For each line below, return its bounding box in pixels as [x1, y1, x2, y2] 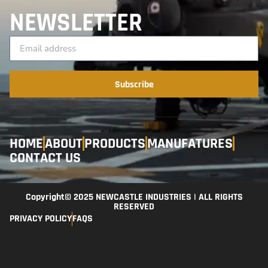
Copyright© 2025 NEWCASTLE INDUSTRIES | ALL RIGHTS [25, 190, 243, 203]
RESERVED [114, 200, 154, 213]
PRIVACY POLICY [10, 212, 72, 225]
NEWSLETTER [10, 7, 142, 39]
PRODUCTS [84, 134, 145, 153]
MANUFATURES [147, 134, 233, 153]
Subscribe [114, 78, 154, 91]
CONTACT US [10, 148, 81, 167]
